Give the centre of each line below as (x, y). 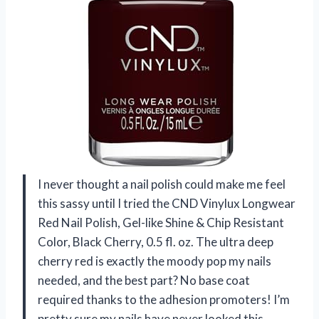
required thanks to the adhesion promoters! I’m (164, 300)
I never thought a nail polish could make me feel (162, 184)
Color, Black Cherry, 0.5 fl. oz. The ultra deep (156, 242)
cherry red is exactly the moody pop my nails (155, 261)
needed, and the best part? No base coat (144, 281)
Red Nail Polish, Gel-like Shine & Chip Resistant (161, 223)
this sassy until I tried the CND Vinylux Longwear (167, 204)
